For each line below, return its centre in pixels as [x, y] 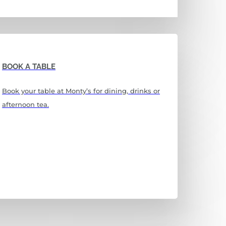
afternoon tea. [26, 104]
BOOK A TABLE [29, 66]
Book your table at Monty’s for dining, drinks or [81, 91]
